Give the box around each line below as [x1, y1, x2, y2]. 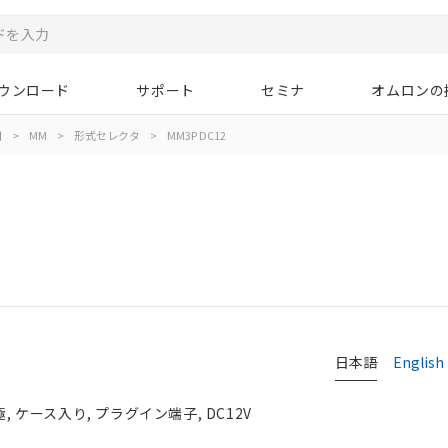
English [393, 351, 444, 372]
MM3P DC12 [165, 127, 226, 143]
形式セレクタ [74, 127, 140, 143]
